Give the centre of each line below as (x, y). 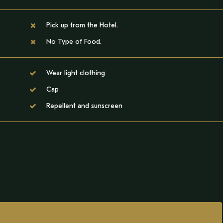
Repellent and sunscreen (84, 106)
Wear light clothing (76, 73)
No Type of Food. (74, 42)
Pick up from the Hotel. (82, 25)
